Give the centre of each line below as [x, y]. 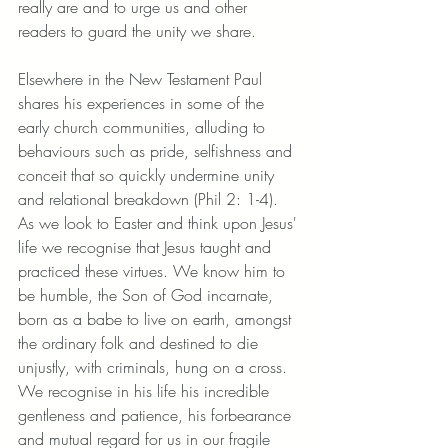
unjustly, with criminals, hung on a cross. [155, 367]
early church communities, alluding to [144, 127]
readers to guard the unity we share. [139, 31]
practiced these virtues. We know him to [154, 271]
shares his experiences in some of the [143, 103]
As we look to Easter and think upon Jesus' [160, 223]
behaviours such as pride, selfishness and [157, 151]
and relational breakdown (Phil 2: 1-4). [150, 199]
